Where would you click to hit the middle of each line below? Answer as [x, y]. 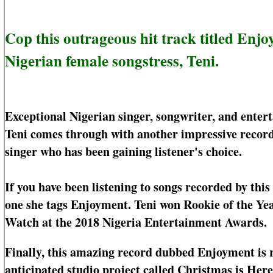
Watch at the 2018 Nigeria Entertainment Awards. [136, 222]
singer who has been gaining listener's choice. [123, 152]
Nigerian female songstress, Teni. [112, 60]
